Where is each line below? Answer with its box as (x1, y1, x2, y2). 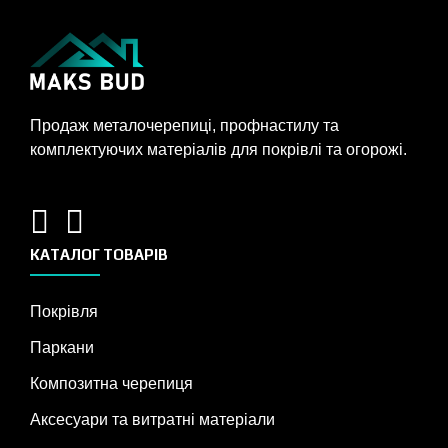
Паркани (30, 339, 94, 357)
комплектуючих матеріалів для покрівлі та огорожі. (30, 141, 407, 159)
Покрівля (30, 303, 98, 321)
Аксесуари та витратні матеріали (30, 411, 275, 429)
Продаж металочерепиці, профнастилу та (30, 117, 339, 135)
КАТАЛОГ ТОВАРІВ (30, 246, 168, 264)
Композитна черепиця (30, 375, 193, 393)
